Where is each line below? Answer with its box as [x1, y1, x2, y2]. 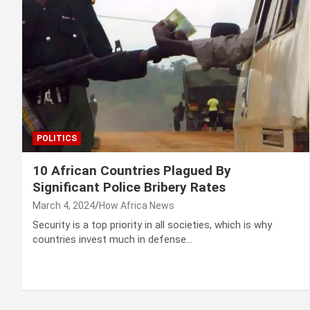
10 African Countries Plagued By [33, 163, 231, 179]
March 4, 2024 [33, 200, 95, 212]
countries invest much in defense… [33, 233, 192, 246]
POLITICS [37, 134, 77, 144]
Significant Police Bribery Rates [33, 179, 226, 196]
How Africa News [99, 200, 174, 212]
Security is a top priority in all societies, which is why [33, 219, 272, 232]
